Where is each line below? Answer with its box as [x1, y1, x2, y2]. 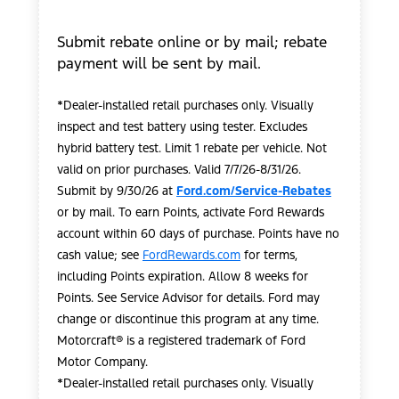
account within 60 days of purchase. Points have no [57, 225, 339, 241]
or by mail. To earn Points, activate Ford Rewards [57, 204, 324, 220]
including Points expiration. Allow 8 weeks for [57, 268, 308, 284]
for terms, [240, 247, 297, 263]
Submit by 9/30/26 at [57, 183, 176, 199]
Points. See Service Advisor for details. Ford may [57, 289, 320, 305]
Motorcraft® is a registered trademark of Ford [57, 332, 305, 348]
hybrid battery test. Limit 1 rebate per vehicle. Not [57, 140, 327, 156]
